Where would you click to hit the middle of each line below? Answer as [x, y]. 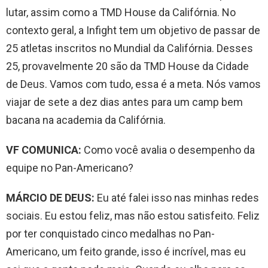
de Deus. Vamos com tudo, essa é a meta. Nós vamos [133, 84]
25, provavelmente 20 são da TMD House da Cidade [127, 66]
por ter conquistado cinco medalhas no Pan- [110, 233]
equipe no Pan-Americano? [70, 167]
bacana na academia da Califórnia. [86, 120]
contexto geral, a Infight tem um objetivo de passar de [133, 30]
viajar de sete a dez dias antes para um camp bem [124, 102]
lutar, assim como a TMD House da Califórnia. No [121, 12]
